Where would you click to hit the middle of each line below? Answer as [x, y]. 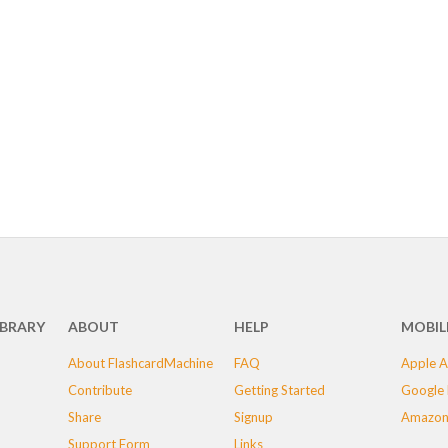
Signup [254, 417]
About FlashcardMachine [140, 363]
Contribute [99, 390]
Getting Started [280, 390]
